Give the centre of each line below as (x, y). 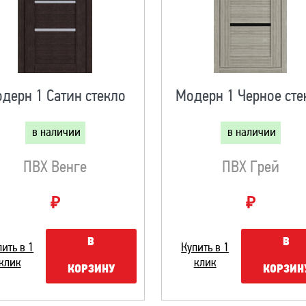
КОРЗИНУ (91, 269)
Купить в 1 (205, 248)
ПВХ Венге (55, 168)
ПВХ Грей (250, 168)
